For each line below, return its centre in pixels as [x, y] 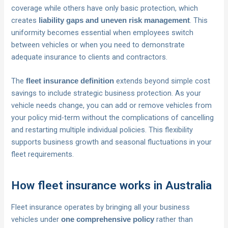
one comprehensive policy [108, 220]
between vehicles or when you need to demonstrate [98, 45]
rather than [174, 220]
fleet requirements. [43, 154]
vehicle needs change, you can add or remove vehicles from [112, 106]
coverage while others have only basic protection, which [105, 8]
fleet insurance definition [70, 81]
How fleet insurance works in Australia [112, 185]
